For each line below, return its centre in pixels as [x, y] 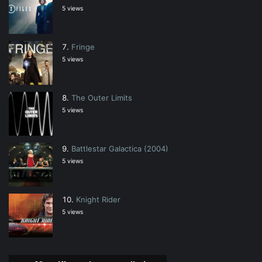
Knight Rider [98, 199]
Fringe [83, 46]
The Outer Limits [102, 97]
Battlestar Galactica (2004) [120, 148]
